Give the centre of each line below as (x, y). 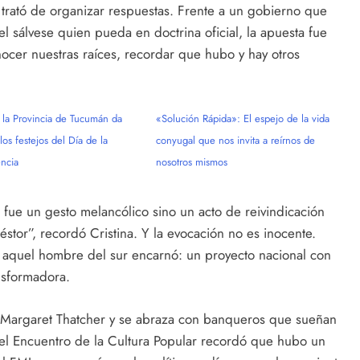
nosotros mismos (192, 162)
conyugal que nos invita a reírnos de (236, 140)
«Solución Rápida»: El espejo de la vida (243, 118)
